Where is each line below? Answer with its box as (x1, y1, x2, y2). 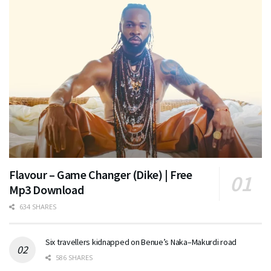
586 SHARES (54, 253, 93, 263)
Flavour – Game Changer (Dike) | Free (9, 167, 192, 183)
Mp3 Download (9, 182, 84, 198)
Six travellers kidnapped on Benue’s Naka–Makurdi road (45, 237, 237, 248)
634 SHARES (18, 202, 56, 212)
